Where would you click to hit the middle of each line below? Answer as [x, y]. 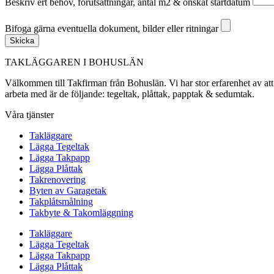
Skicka [22, 41]
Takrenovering [57, 180]
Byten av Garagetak [68, 191]
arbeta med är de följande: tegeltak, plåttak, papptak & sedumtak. [130, 94]
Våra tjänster [29, 115]
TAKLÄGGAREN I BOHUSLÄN [74, 62]
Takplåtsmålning [61, 202]
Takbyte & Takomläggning [81, 213]
